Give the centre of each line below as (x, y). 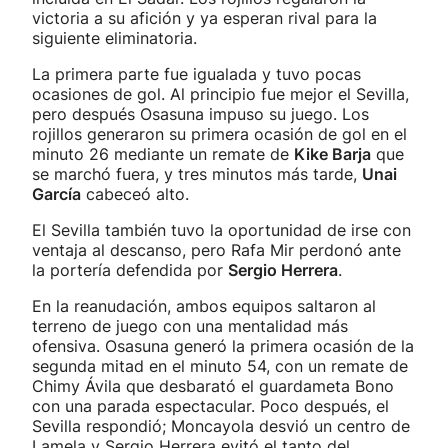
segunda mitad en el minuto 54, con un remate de (220, 366)
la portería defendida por (130, 270)
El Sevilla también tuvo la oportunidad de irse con (221, 230)
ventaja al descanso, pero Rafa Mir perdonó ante (216, 250)
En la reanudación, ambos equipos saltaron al (204, 306)
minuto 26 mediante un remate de (163, 154)
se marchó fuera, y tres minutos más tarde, (197, 174)
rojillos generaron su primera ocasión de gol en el (219, 134)
